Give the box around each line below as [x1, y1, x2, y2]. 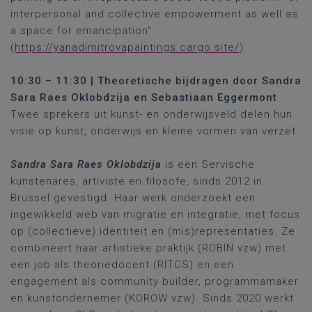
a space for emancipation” [10, 24, 152, 37]
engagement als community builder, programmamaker [10, 275, 299, 288]
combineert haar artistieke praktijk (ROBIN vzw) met [10, 242, 286, 254]
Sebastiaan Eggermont [151, 91, 277, 104]
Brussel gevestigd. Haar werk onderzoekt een [10, 192, 256, 204]
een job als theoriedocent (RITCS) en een [10, 258, 234, 271]
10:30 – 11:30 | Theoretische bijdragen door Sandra [10, 75, 302, 87]
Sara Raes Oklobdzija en [10, 91, 151, 104]
